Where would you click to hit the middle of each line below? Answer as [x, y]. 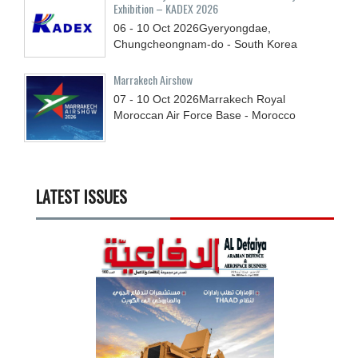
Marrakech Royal [242, 99]
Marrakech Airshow [153, 79]
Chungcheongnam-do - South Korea [205, 44]
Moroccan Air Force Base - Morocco [205, 115]
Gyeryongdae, [235, 28]
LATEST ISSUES [82, 196]
